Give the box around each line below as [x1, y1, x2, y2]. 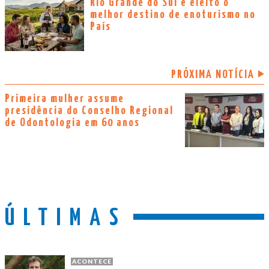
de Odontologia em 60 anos [5, 116, 140, 128]
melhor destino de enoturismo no [90, 8, 256, 20]
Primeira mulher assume [5, 92, 124, 104]
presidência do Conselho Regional [5, 104, 174, 116]
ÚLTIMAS [5, 207, 127, 230]
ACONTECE [72, 257, 112, 265]
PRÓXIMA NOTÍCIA [171, 68, 255, 80]
